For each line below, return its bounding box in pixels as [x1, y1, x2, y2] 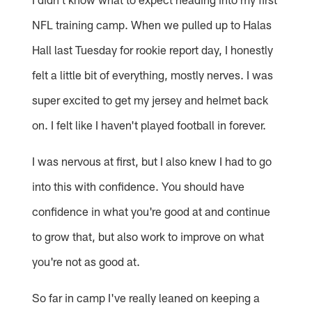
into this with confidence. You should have [32, 179, 245, 194]
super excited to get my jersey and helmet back [32, 93, 269, 107]
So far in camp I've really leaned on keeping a [32, 290, 260, 305]
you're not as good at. [32, 254, 141, 269]
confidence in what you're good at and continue [32, 204, 271, 219]
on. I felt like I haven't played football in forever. [32, 118, 267, 132]
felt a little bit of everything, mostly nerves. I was [32, 68, 274, 82]
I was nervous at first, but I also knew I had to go [32, 154, 272, 169]
